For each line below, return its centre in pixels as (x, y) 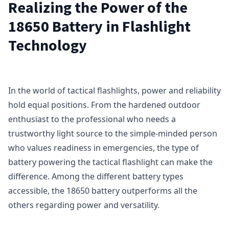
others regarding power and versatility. (84, 205)
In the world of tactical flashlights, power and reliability (114, 90)
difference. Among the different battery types (96, 176)
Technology (48, 45)
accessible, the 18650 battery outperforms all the (103, 191)
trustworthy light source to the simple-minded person (113, 133)
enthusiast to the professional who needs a (92, 119)
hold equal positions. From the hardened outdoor (104, 105)
